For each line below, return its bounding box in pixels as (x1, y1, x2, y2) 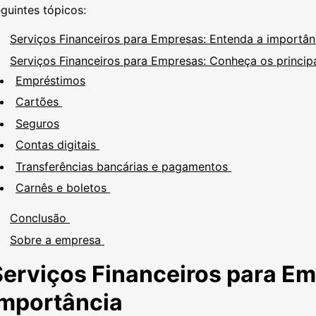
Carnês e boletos (16, 181, 110, 195)
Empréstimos (16, 73, 85, 87)
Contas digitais (16, 138, 99, 152)
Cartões (16, 95, 62, 109)
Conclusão (10, 211, 70, 225)
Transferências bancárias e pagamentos (16, 159, 231, 174)
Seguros (16, 116, 59, 130)
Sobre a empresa (10, 232, 104, 247)
